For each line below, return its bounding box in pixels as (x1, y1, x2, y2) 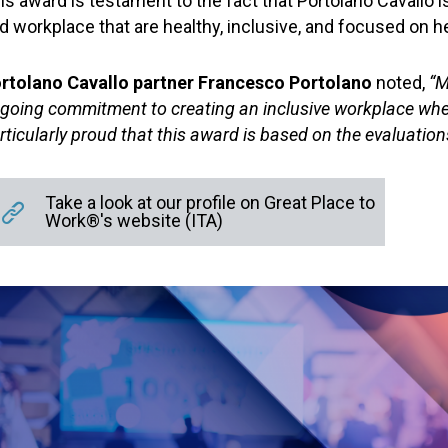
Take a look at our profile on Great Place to (45, 192, 375, 213)
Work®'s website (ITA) (45, 210, 223, 231)
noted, (372, 72, 425, 93)
